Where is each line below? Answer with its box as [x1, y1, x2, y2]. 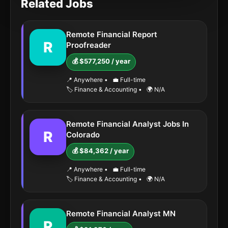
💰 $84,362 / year [72, 147, 129, 155]
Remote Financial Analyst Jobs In [66, 119, 189, 129]
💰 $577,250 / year [72, 57, 130, 65]
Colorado [66, 130, 100, 139]
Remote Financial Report [66, 30, 157, 39]
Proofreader [66, 40, 111, 50]
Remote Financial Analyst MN [66, 209, 176, 218]
